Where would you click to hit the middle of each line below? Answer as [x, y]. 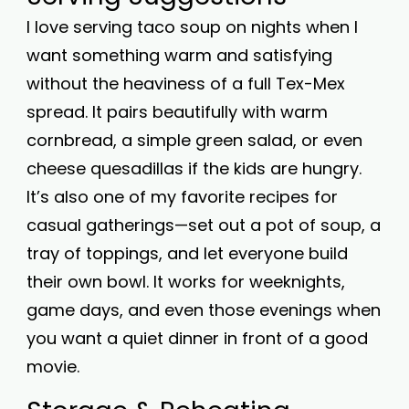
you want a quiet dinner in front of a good [197, 338]
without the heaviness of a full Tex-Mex [186, 84]
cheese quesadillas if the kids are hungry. [194, 168]
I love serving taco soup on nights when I [192, 27]
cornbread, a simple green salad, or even [194, 140]
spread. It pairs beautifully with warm [177, 112]
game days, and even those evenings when [204, 310]
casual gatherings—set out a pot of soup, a [204, 225]
